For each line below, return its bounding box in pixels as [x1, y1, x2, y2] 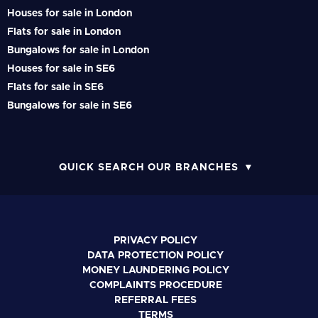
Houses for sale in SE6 [7, 64, 115, 75]
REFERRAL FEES [114, 295, 197, 306]
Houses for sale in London [7, 9, 132, 19]
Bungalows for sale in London [7, 45, 149, 56]
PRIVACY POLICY [114, 236, 197, 246]
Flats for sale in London [7, 27, 121, 38]
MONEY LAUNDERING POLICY [82, 265, 229, 276]
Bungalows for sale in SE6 [7, 101, 132, 111]
